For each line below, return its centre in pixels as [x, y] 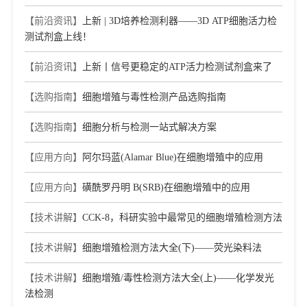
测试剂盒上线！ [58, 37]
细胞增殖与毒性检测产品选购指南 [154, 97]
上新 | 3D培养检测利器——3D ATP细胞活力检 [180, 21]
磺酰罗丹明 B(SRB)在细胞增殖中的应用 [166, 187]
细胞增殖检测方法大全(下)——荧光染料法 [172, 248]
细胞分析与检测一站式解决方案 [149, 127]
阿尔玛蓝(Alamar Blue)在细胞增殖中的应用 [173, 157]
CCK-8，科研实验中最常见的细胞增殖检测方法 [182, 218]
